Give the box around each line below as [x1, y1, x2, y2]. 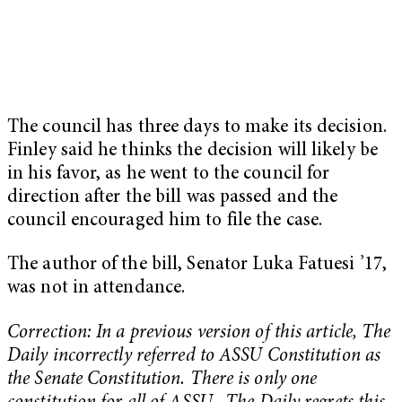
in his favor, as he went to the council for [7, 164, 330, 184]
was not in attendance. [7, 279, 186, 299]
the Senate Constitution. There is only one [7, 371, 318, 390]
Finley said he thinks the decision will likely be [7, 141, 378, 161]
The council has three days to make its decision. [7, 118, 387, 137]
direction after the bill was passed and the [7, 188, 338, 207]
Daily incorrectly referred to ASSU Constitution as [7, 347, 381, 367]
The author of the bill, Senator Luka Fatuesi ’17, [7, 256, 387, 275]
